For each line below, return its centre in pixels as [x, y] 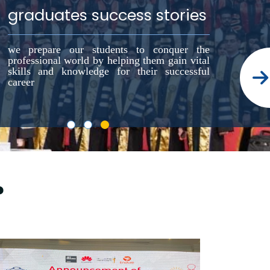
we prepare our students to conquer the [108, 49]
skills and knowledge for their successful [108, 71]
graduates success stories [107, 15]
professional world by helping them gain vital [108, 60]
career [21, 82]
